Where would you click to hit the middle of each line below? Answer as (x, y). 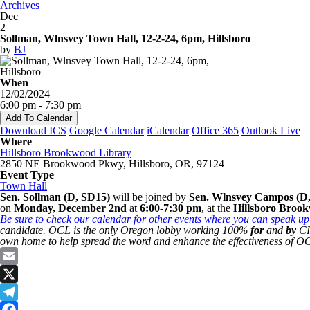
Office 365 (215, 130)
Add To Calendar (39, 118)
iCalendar (168, 130)
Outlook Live (271, 130)
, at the (217, 208)
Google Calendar (107, 130)
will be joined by (149, 197)
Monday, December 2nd (70, 208)
